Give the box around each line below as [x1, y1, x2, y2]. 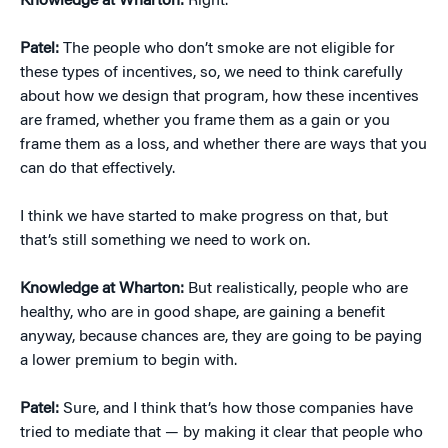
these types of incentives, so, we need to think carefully [20, 65, 403, 82]
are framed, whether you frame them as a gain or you [20, 113, 390, 130]
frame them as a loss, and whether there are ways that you [20, 137, 427, 154]
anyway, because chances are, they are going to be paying [20, 329, 422, 346]
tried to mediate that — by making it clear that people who [20, 425, 423, 442]
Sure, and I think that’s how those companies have [63, 401, 413, 418]
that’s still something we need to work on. [20, 233, 310, 250]
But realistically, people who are [188, 281, 408, 298]
